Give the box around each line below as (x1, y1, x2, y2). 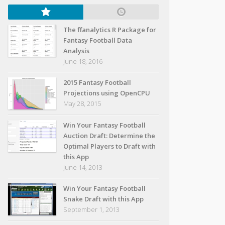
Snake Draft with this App (63, 194, 144, 203)
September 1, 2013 (63, 205, 120, 214)
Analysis (63, 46, 89, 55)
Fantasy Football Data (63, 36, 132, 45)
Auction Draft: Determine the (63, 131, 155, 140)
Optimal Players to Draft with (63, 142, 156, 151)
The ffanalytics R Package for (63, 25, 156, 34)
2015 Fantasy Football (63, 78, 131, 87)
